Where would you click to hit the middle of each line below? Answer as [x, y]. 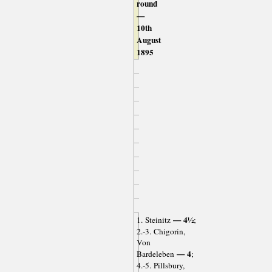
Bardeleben [155, 253]
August [148, 40]
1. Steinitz [153, 219]
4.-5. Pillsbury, [160, 265]
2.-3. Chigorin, [161, 231]
